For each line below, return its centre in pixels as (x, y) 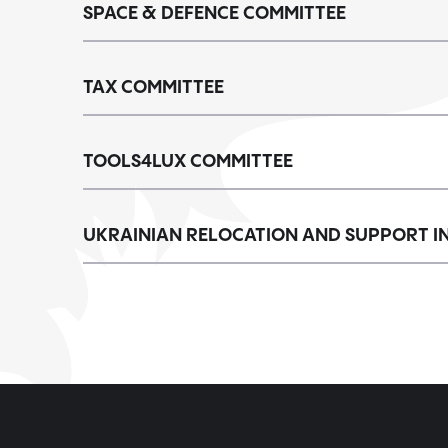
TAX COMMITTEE (153, 87)
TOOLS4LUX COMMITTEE (188, 161)
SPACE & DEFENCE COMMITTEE (214, 13)
